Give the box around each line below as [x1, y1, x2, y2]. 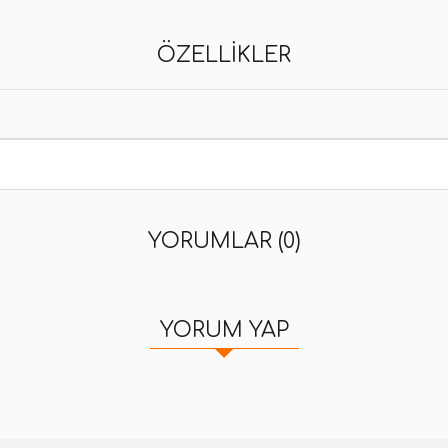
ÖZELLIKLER [157, 43, 291, 67]
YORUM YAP [159, 318, 289, 342]
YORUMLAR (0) [147, 229, 301, 253]
